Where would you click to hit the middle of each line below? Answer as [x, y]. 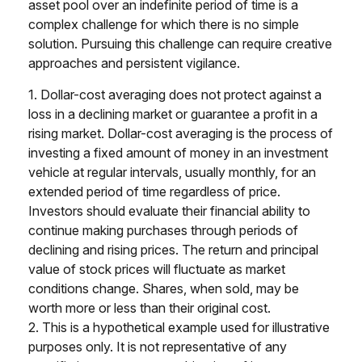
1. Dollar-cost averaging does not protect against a [175, 95]
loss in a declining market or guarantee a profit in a [173, 114]
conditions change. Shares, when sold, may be [164, 289]
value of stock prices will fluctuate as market [157, 269]
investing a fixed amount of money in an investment [178, 153]
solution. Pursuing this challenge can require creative [180, 44]
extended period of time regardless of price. [154, 192]
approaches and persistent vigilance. [134, 63]
